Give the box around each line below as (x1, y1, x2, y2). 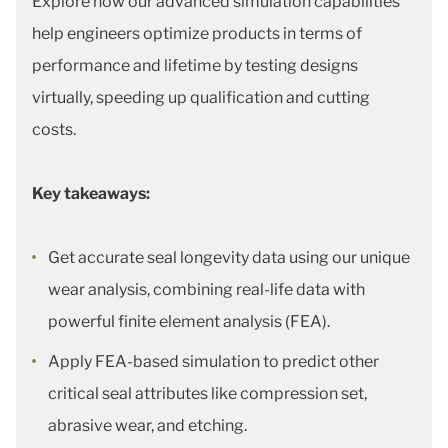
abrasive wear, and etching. (48, 416, 247, 435)
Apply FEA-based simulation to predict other (48, 352, 379, 371)
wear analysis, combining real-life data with (48, 280, 365, 299)
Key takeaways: (32, 184, 150, 203)
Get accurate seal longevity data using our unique (48, 248, 410, 267)
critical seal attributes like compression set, (48, 384, 367, 403)
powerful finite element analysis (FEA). (48, 312, 330, 331)
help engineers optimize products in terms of (32, 24, 362, 43)
